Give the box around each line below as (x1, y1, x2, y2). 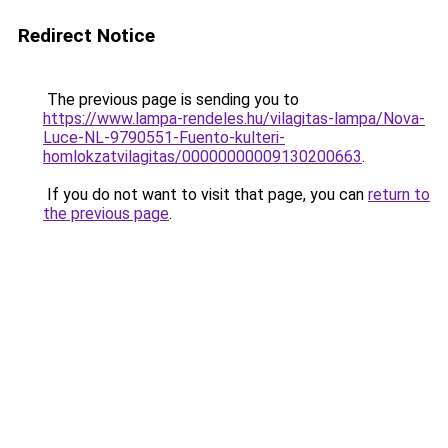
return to (368, 185, 430, 204)
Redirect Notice (18, 24, 155, 47)
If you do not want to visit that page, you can (43, 185, 368, 204)
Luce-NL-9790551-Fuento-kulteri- (43, 128, 285, 147)
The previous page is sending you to (43, 90, 299, 109)
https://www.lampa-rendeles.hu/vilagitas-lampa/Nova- (43, 109, 425, 128)
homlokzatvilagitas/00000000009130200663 (43, 147, 362, 166)
